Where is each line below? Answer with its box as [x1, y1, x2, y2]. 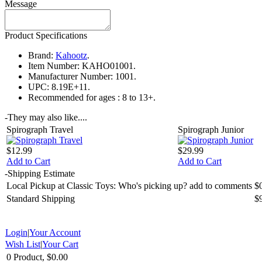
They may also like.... [8, 112, 87, 122]
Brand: [28, 50, 53, 60]
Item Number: [28, 60, 80, 71]
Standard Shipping [6, 193, 75, 204]
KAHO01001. [82, 60, 136, 71]
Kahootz [56, 50, 87, 60]
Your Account [29, 227, 81, 237]
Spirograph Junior [178, 124, 244, 135]
